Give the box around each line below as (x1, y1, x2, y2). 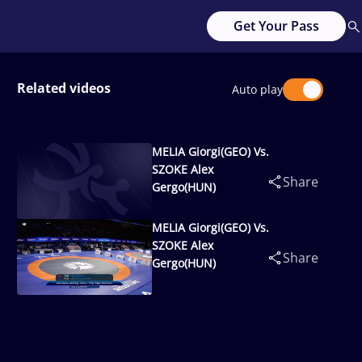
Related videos (17, 79, 111, 97)
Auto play (232, 82, 283, 97)
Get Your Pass (234, 17, 319, 35)
